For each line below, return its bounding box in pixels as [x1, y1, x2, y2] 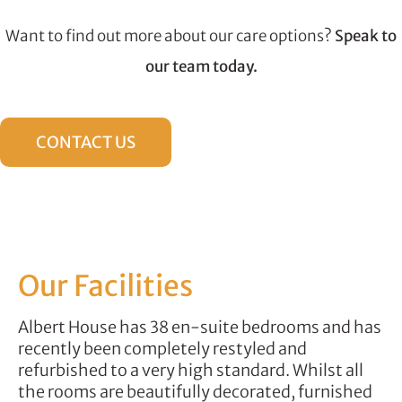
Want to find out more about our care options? [5, 26, 335, 47]
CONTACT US [36, 132, 135, 153]
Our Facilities [17, 268, 193, 305]
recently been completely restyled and [17, 338, 307, 360]
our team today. [144, 57, 258, 77]
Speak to [335, 26, 397, 47]
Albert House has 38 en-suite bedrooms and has [17, 317, 381, 338]
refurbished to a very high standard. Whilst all [17, 360, 363, 381]
